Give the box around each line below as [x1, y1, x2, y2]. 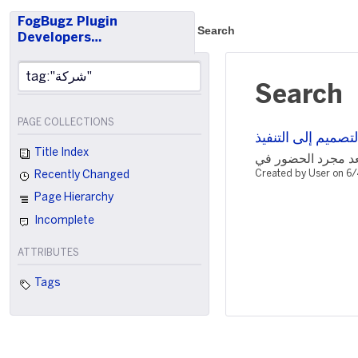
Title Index [32, 148, 89, 158]
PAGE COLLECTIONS [18, 118, 114, 127]
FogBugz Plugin [18, 16, 117, 28]
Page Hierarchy [32, 193, 113, 204]
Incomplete [32, 215, 94, 226]
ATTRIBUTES [18, 248, 79, 257]
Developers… [18, 32, 101, 44]
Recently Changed [32, 170, 129, 181]
